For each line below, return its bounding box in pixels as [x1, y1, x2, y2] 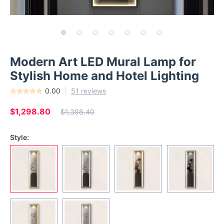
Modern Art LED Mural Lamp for [10, 54, 196, 69]
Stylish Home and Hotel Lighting [10, 68, 199, 83]
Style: [10, 133, 29, 141]
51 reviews [71, 86, 106, 95]
